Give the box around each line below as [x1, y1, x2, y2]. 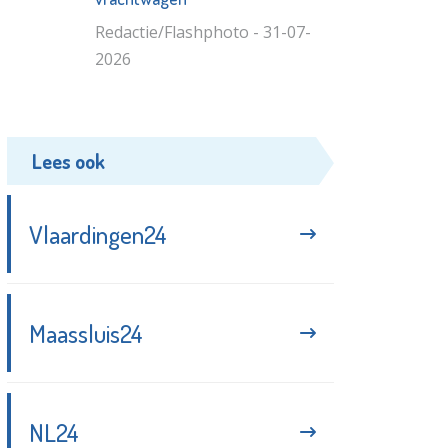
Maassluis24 [29, 316, 144, 349]
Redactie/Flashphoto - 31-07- [94, 20, 311, 43]
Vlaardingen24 [29, 217, 168, 250]
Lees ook [32, 147, 106, 174]
